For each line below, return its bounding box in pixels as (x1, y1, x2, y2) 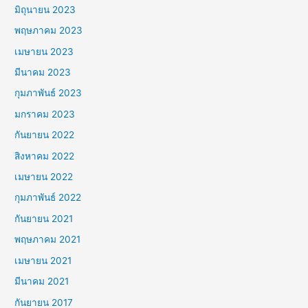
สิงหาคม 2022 (14, 150, 75, 162)
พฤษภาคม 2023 (14, 25, 83, 36)
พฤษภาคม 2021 (14, 234, 81, 245)
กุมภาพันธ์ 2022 (14, 192, 82, 203)
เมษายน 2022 (14, 171, 74, 183)
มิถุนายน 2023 (14, 3, 76, 15)
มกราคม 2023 (14, 108, 76, 120)
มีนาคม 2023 (14, 67, 71, 78)
